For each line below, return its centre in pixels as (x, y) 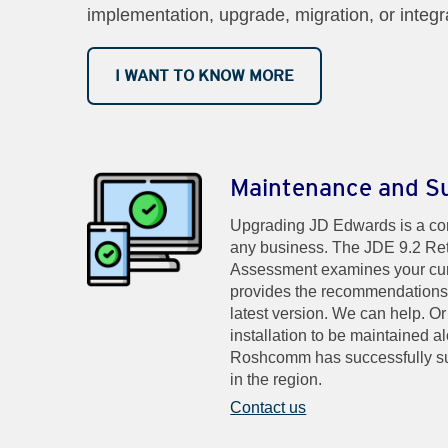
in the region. (276, 380)
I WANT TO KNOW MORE (204, 75)
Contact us (268, 408)
